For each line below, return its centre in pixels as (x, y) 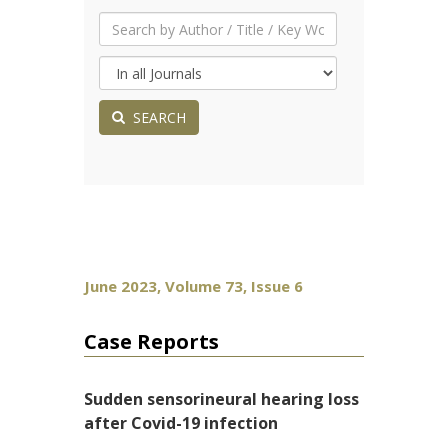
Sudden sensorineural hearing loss (221, 399)
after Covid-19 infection (181, 423)
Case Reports (151, 341)
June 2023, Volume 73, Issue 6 (193, 286)
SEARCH (155, 117)
